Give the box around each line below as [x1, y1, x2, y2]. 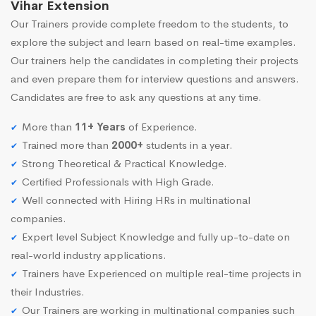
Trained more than [22, 138, 111, 152]
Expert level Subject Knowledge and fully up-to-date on [22, 230, 290, 244]
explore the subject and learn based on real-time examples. [11, 35, 296, 49]
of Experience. [126, 120, 197, 134]
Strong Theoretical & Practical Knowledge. [22, 157, 227, 171]
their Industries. [11, 285, 85, 299]
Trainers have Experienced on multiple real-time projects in [22, 267, 301, 281]
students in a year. [143, 138, 233, 152]
